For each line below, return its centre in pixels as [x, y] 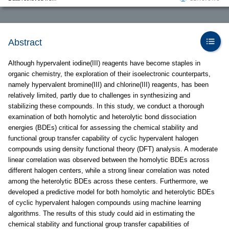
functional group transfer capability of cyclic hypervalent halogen [103, 138]
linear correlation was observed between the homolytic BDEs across [109, 160]
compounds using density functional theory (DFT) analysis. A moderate [113, 149]
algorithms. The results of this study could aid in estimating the [101, 213]
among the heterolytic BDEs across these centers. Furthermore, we [108, 181]
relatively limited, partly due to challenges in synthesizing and [99, 95]
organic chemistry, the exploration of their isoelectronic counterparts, [109, 74]
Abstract [25, 42]
